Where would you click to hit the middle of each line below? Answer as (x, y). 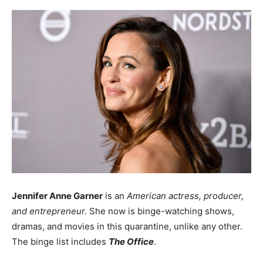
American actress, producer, (185, 195)
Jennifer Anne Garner (57, 195)
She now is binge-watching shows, (161, 211)
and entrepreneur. (49, 211)
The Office (131, 241)
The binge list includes (60, 241)
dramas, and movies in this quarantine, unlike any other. (127, 226)
